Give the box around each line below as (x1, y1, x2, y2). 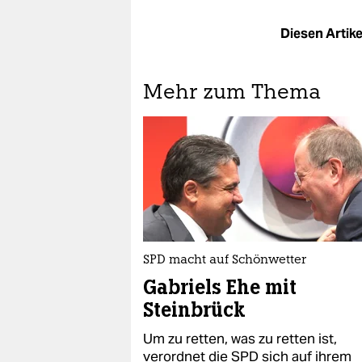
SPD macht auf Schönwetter (143, 255, 306, 267)
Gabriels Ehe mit (143, 275, 297, 300)
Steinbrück (143, 297, 246, 322)
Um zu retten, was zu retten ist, (143, 330, 337, 347)
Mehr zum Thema (143, 83, 321, 103)
